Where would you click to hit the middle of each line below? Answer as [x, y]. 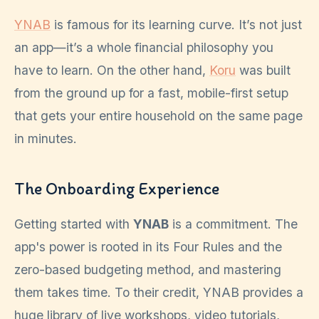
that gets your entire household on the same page [158, 115]
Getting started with [74, 224]
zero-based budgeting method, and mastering [148, 269]
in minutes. [46, 138]
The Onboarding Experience [117, 188]
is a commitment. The [233, 224]
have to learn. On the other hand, [112, 70]
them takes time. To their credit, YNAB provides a [159, 292]
